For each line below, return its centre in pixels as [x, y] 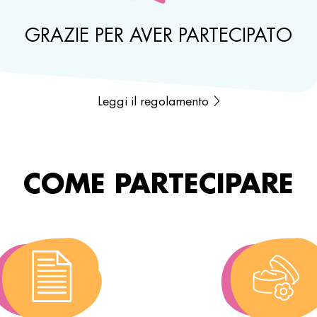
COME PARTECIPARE [158, 183]
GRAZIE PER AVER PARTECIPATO [159, 35]
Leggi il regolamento [155, 101]
